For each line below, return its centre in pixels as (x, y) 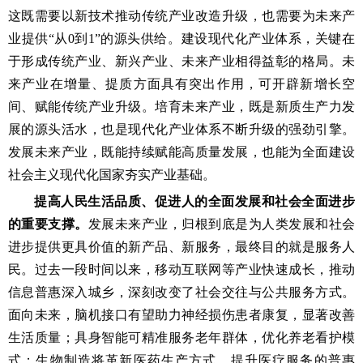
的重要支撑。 (48, 224)
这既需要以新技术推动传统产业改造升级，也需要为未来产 (181, 16)
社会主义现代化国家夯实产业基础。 (112, 175)
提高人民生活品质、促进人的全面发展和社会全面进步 (194, 201)
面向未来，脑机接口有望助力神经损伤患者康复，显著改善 (181, 315)
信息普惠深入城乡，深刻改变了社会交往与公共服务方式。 (181, 292)
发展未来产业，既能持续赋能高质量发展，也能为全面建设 (181, 152)
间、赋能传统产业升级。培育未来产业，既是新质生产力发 (181, 107)
